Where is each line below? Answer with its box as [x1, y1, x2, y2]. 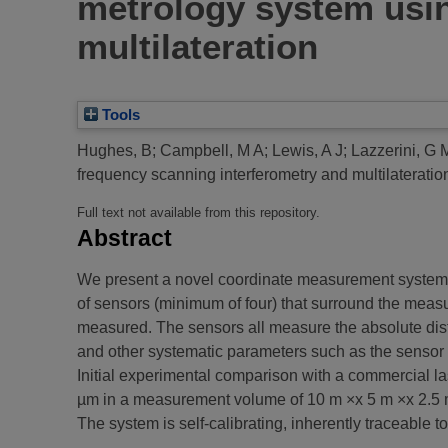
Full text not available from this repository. [77, 205, 320, 221]
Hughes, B [77, 142, 152, 160]
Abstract [77, 225, 172, 252]
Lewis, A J [272, 142, 343, 160]
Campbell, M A [160, 142, 264, 160]
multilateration [77, 27, 318, 67]
